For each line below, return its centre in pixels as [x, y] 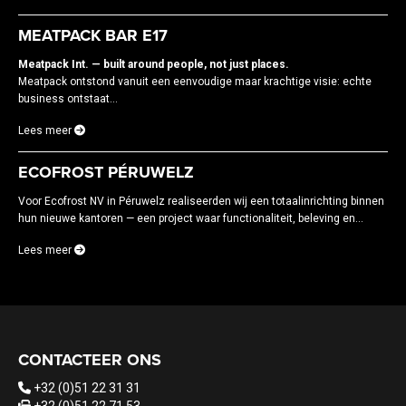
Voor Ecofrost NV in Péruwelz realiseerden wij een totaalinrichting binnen [201, 201]
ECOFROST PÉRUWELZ [106, 172]
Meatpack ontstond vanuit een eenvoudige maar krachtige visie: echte [195, 82]
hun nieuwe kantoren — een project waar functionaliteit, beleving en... [191, 218]
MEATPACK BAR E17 [93, 35]
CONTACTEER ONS [90, 360]
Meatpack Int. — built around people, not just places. [154, 64]
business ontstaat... [68, 99]
